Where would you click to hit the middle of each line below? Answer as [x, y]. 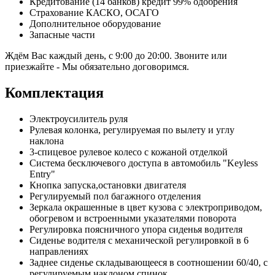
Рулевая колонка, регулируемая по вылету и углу [132, 130]
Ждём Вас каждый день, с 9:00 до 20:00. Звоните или [116, 55]
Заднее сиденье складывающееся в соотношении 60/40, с [149, 262]
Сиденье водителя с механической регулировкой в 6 [139, 240]
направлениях [59, 251]
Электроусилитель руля [79, 118]
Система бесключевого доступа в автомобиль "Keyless [144, 163]
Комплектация [54, 92]
